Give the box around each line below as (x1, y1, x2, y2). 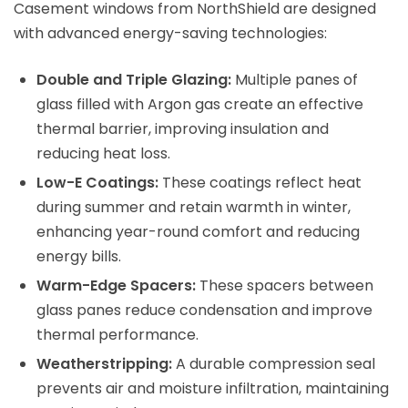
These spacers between (196, 274, 373, 296)
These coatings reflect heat (158, 171, 362, 193)
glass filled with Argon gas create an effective (36, 93, 363, 115)
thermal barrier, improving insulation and (36, 117, 329, 139)
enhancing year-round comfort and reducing (36, 220, 360, 242)
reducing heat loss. (36, 142, 170, 164)
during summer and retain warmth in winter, (36, 196, 351, 218)
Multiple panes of (231, 68, 358, 90)
